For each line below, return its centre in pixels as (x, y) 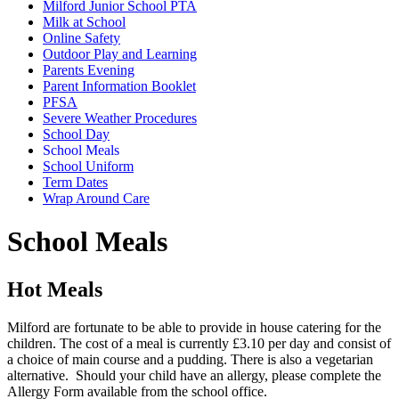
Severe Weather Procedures (120, 118)
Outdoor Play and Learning (120, 53)
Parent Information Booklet (119, 85)
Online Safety (81, 37)
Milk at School (84, 21)
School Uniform (88, 166)
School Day (76, 134)
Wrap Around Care (96, 198)
